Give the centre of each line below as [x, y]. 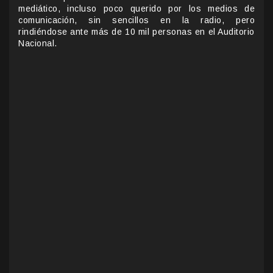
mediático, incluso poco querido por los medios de [136, 8]
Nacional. [38, 43]
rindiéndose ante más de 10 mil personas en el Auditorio [136, 31]
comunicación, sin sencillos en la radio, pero [136, 20]
